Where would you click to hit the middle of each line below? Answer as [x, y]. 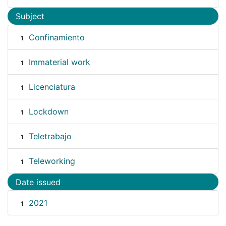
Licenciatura [52, 87]
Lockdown [48, 111]
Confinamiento [56, 37]
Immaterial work [59, 62]
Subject [30, 16]
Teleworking [52, 161]
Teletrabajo [50, 136]
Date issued [38, 182]
